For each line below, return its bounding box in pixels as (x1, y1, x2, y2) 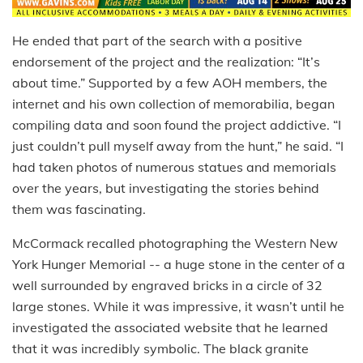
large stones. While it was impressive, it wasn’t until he (12, 297, 344, 314)
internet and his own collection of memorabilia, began (12, 95, 335, 112)
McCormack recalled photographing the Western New (12, 234, 338, 251)
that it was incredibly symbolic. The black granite (12, 340, 309, 357)
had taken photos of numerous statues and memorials (12, 158, 336, 175)
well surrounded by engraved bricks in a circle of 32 (12, 276, 322, 293)
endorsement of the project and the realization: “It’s (12, 53, 320, 70)
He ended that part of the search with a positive (12, 32, 302, 49)
